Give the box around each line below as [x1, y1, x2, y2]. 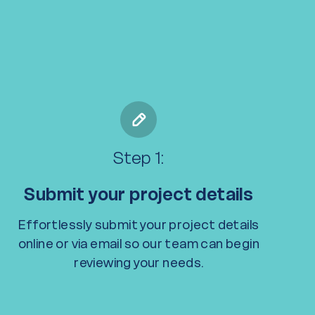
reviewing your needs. [74, 255, 204, 271]
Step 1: [112, 147, 165, 169]
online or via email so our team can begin [18, 236, 260, 252]
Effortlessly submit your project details [18, 217, 259, 233]
